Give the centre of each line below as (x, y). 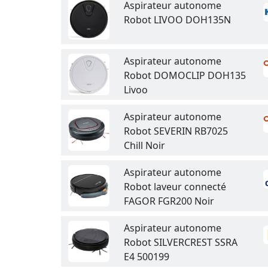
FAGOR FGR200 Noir (169, 201)
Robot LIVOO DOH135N (177, 20)
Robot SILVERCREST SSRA (181, 242)
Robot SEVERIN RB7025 (176, 131)
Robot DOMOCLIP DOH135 (185, 75)
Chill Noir (144, 145)
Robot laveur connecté (175, 187)
